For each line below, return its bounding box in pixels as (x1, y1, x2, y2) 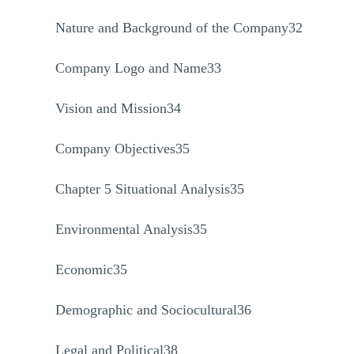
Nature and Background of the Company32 (55, 20, 303, 36)
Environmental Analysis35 (55, 221, 207, 237)
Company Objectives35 (55, 141, 190, 156)
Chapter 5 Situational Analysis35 (55, 181, 244, 197)
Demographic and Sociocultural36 (55, 302, 251, 318)
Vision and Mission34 (55, 100, 181, 116)
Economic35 (55, 262, 127, 277)
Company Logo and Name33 (55, 60, 221, 76)
